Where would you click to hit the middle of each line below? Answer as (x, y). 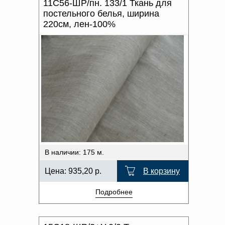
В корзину (161, 171)
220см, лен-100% (79, 24)
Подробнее (114, 192)
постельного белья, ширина (101, 13)
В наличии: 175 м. (74, 152)
